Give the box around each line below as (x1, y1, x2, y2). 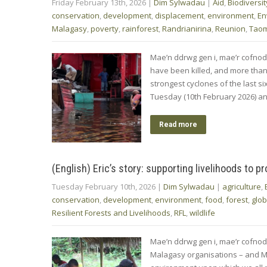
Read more (159, 120, 197, 129)
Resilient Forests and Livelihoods (52, 207, 170, 218)
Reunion (215, 23, 246, 34)
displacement (155, 10, 204, 21)
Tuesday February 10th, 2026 (52, 181, 156, 192)
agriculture (222, 181, 261, 192)
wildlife (190, 207, 215, 218)
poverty (91, 23, 119, 34)
